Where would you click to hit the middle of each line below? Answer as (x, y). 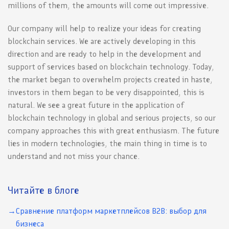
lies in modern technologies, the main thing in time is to (107, 144)
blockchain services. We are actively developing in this (102, 41)
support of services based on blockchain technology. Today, (111, 67)
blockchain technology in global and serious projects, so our (112, 118)
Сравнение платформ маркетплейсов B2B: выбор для (111, 211)
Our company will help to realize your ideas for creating (104, 29)
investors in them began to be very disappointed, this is (106, 93)
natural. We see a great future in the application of (96, 105)
